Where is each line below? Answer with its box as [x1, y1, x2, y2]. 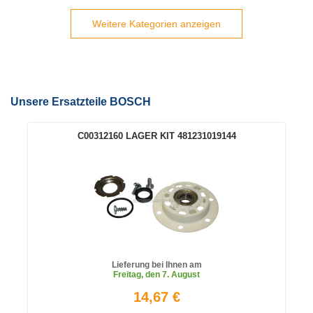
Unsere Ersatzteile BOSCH [10, 96, 151, 108]
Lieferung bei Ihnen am [111, 260, 202, 270]
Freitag [113, 270, 141, 279]
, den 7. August [141, 270, 200, 279]
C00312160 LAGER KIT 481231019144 [77, 131, 236, 141]
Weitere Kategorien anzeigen [92, 18, 221, 29]
